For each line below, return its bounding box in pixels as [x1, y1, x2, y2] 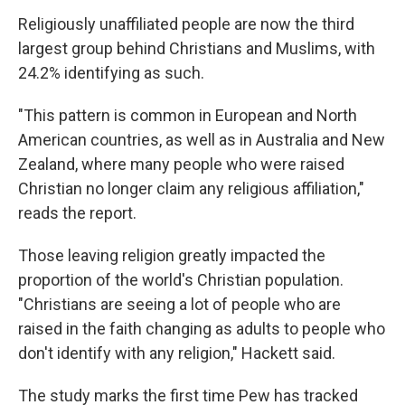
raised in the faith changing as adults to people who [18, 319, 385, 338]
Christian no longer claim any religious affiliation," [18, 179, 364, 198]
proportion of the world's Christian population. [18, 270, 344, 289]
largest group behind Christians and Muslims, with [18, 39, 375, 58]
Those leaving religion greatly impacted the [18, 246, 325, 265]
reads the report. [18, 203, 137, 222]
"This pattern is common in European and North [18, 106, 357, 125]
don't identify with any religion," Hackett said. [18, 344, 335, 363]
